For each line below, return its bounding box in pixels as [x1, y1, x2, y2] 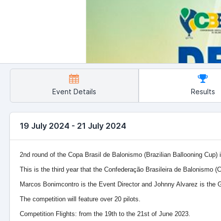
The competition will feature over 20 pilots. [20, 195, 141, 203]
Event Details [52, 87, 96, 96]
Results [190, 87, 215, 96]
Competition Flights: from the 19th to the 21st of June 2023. [20, 210, 190, 218]
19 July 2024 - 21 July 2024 [20, 121, 126, 131]
